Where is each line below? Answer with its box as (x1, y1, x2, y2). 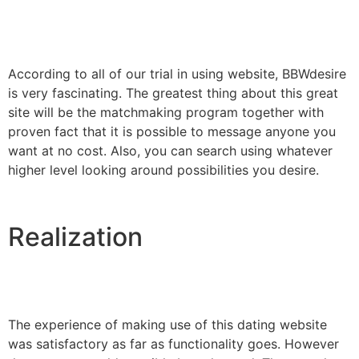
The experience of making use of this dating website (8, 316, 327, 333)
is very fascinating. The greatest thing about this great (8, 85, 338, 102)
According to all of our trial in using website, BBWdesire (8, 66, 346, 83)
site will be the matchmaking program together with (8, 104, 324, 121)
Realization (8, 220, 143, 252)
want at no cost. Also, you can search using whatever (8, 143, 333, 159)
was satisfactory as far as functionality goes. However (8, 335, 339, 352)
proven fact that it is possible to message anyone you (8, 123, 336, 140)
